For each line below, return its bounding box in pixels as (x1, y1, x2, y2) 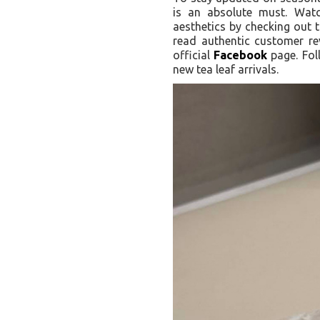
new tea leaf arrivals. (173, 62, 279, 76)
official (173, 48, 214, 61)
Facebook (214, 48, 268, 61)
